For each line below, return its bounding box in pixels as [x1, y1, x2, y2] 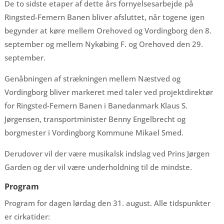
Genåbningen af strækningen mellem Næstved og [4, 73, 180, 83]
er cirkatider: [4, 211, 50, 221]
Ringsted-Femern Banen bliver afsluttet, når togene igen [4, 12, 204, 22]
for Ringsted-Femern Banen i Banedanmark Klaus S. [4, 100, 187, 110]
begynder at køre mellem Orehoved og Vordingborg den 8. [4, 25, 211, 35]
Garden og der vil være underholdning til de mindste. [4, 162, 192, 172]
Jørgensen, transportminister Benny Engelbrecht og [4, 114, 185, 124]
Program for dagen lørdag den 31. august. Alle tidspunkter [4, 198, 210, 208]
